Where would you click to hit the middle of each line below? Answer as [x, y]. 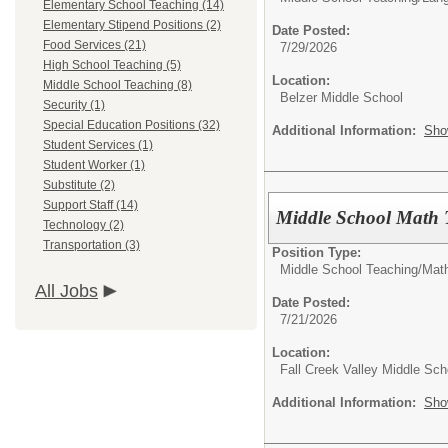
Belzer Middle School [341, 97]
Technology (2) [83, 225]
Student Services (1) [98, 145]
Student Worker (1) [94, 165]
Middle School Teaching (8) [117, 85]
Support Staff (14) [90, 205]
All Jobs [66, 291]
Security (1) [74, 105]
